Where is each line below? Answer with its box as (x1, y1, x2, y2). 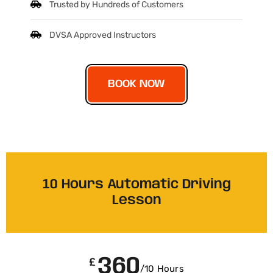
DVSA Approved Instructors (49, 30, 157, 41)
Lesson (112, 194, 161, 208)
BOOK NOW (108, 79, 165, 90)
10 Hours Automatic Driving (42, 178, 231, 192)
